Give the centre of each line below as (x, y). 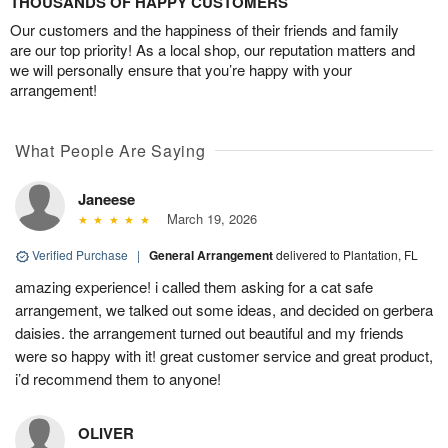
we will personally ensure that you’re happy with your (181, 69)
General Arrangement (212, 255)
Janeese (106, 199)
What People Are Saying (110, 150)
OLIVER (106, 433)
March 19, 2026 (207, 218)
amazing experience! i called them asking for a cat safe (194, 286)
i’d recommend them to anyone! (118, 378)
